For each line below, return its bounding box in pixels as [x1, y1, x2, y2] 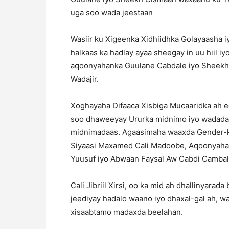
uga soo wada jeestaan [71, 7, 153, 17]
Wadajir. [71, 74, 99, 84]
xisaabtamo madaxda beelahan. [71, 207, 183, 217]
